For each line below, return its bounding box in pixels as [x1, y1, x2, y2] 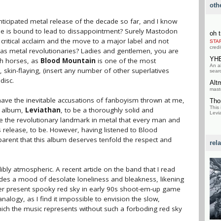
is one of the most [96, 56, 156, 65]
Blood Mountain [40, 56, 96, 65]
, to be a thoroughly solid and [61, 106, 153, 114]
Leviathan [25, 106, 61, 114]
